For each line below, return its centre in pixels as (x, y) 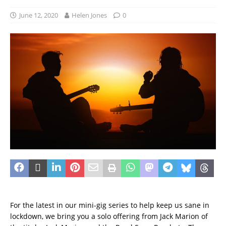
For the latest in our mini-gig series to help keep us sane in (110, 205)
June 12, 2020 (39, 15)
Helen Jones (89, 15)
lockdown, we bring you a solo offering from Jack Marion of (109, 216)
